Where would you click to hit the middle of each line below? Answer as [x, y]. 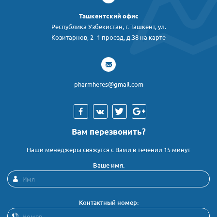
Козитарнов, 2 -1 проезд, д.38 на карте [108, 37]
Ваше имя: [108, 165]
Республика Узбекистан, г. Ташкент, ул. [108, 27]
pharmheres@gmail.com [108, 84]
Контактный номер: [108, 202]
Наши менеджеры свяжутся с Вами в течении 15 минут [108, 150]
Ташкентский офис [108, 16]
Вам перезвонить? [108, 132]
